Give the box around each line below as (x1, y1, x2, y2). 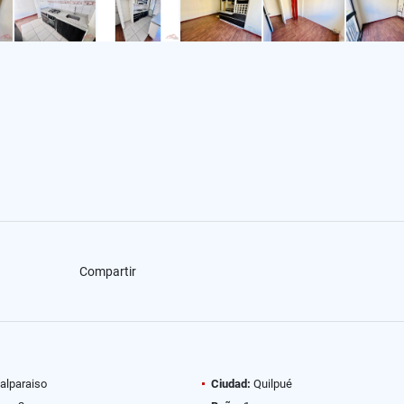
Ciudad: (211, 377, 251, 390)
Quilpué (251, 377, 292, 390)
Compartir (78, 263, 136, 279)
